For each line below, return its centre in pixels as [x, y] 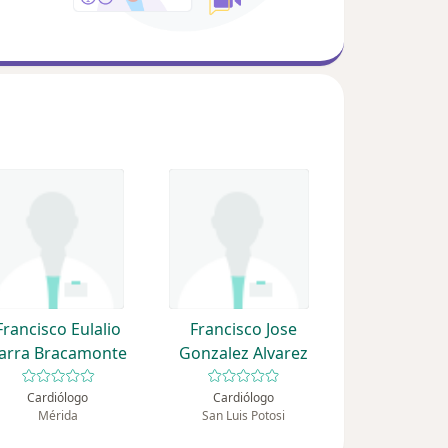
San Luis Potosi [243, 416]
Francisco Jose [243, 329]
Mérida [57, 416]
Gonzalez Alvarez [243, 353]
